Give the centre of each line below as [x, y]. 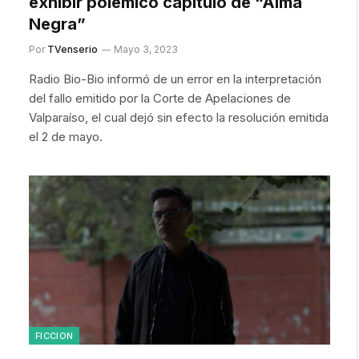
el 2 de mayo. [66, 136]
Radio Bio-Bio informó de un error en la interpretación [175, 79]
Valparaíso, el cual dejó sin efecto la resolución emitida [179, 117]
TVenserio [73, 49]
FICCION [54, 336]
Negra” [57, 24]
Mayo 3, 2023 [146, 49]
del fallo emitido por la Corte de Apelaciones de [160, 98]
